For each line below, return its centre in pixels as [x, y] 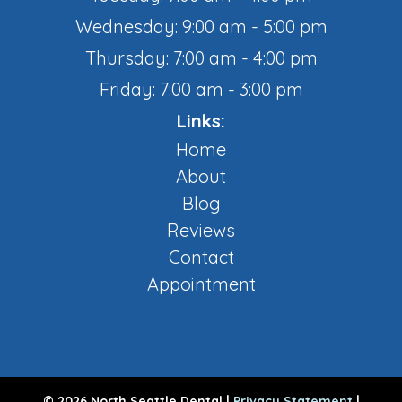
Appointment [201, 284]
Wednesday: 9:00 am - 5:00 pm [201, 27]
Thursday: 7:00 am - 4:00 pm [201, 58]
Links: [201, 121]
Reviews [201, 231]
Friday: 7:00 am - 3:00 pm [201, 90]
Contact [201, 258]
